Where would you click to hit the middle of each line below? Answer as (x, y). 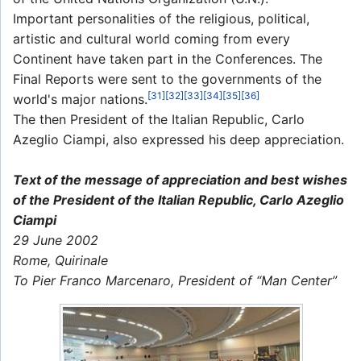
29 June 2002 (56, 241)
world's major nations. (80, 100)
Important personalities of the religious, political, (161, 19)
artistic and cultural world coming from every (151, 39)
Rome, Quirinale (60, 261)
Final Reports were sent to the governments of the (167, 79)
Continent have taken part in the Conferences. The (168, 59)
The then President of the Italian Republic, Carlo (159, 120)
